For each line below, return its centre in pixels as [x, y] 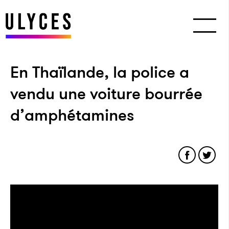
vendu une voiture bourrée [106, 94]
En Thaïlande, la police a [100, 72]
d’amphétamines [72, 115]
